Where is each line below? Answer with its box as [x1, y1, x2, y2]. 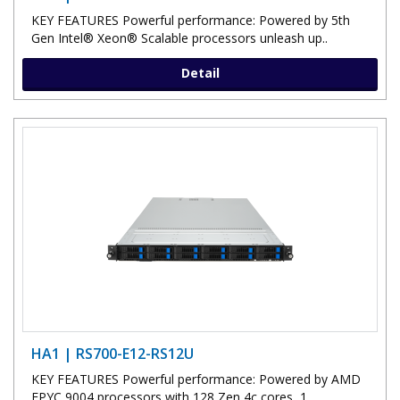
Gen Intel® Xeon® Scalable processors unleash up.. [31, 29, 328, 46]
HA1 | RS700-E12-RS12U [31, 343, 194, 363]
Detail [180, 63, 220, 81]
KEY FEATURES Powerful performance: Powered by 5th [31, 11, 350, 29]
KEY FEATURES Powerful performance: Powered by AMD [31, 370, 361, 387]
